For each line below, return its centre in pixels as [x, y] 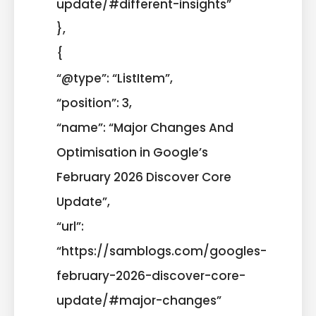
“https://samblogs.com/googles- [162, 251]
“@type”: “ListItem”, [115, 78]
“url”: [70, 226]
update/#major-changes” [139, 300]
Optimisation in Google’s [132, 152]
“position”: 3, [94, 103]
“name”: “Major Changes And [145, 127]
